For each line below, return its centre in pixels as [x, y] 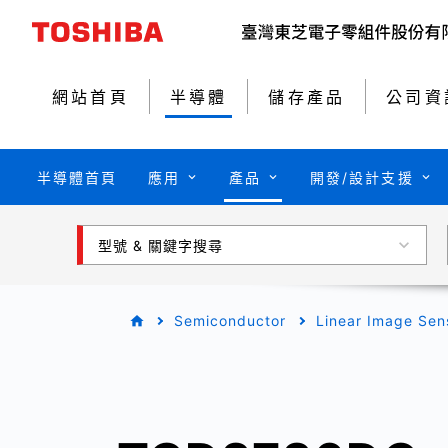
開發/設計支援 [361, 177]
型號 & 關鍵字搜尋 [160, 245]
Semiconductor [230, 321]
